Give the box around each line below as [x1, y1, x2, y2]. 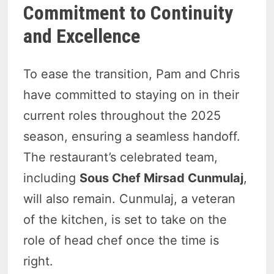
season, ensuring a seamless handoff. [23, 129, 241, 144]
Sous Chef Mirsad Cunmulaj [80, 171, 244, 186]
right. [23, 254, 54, 269]
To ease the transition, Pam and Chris [23, 67, 240, 82]
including [23, 171, 80, 186]
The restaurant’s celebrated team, [23, 150, 218, 165]
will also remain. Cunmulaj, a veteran [23, 191, 236, 207]
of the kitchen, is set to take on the [23, 212, 228, 228]
